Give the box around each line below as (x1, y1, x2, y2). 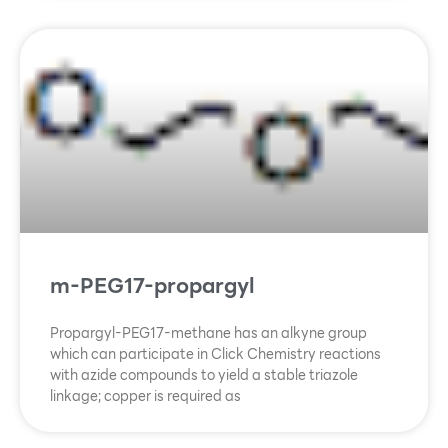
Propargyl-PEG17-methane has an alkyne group (50, 322, 367, 345)
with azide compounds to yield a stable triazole (50, 364, 358, 387)
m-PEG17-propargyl (50, 269, 255, 303)
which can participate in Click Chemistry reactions (50, 343, 381, 366)
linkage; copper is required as (50, 385, 241, 408)
